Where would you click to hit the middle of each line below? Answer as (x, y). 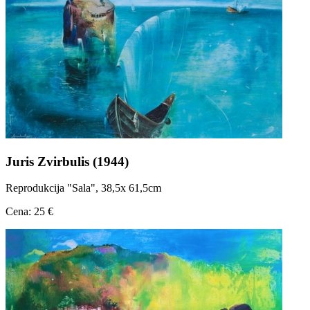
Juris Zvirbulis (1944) (67, 161)
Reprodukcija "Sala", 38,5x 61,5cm (83, 188)
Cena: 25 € (29, 212)
